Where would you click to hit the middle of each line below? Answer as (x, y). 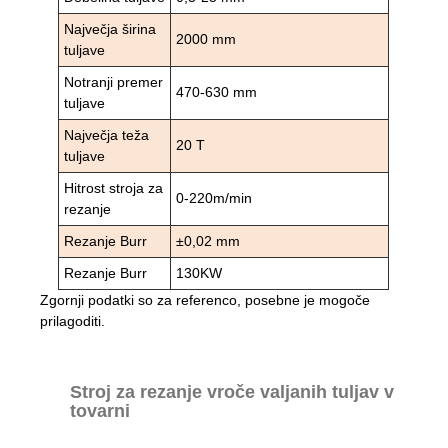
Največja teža (107, 134)
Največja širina (110, 28)
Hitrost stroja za (114, 187)
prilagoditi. (72, 320)
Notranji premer (114, 81)
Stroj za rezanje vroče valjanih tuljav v (232, 391)
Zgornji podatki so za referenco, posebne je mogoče (205, 299)
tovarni (100, 410)
